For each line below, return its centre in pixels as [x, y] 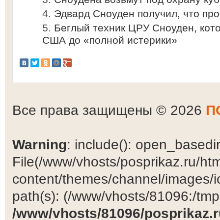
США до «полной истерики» [110, 40]
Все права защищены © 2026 [109, 110]
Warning [40, 144]
